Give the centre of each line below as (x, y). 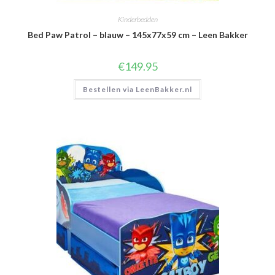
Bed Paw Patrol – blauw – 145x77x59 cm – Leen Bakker (137, 35)
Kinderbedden (137, 19)
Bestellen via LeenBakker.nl (137, 89)
